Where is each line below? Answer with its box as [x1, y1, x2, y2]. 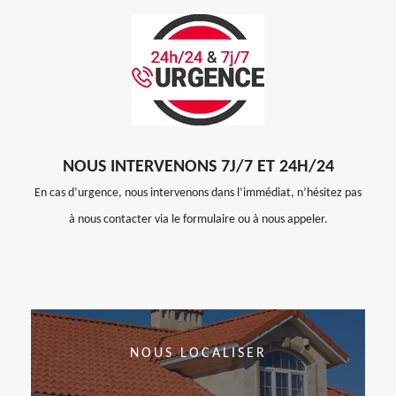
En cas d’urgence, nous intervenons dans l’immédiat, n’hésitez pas [34, 187, 362, 200]
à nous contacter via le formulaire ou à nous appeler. [68, 213, 328, 226]
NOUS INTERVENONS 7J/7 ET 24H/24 [62, 158, 334, 176]
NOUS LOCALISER [129, 346, 267, 361]
